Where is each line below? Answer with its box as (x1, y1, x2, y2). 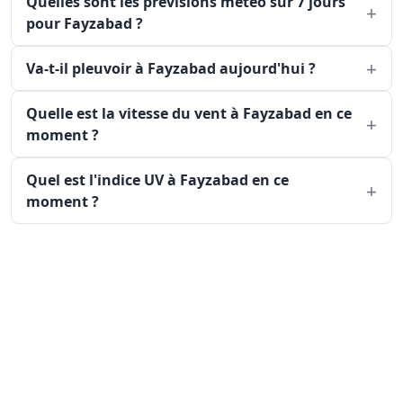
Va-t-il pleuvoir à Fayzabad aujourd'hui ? (26, 58, 316, 78)
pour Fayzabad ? (26, 13, 143, 33)
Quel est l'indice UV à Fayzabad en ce (26, 170, 289, 190)
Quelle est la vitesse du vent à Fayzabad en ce (26, 103, 352, 123)
